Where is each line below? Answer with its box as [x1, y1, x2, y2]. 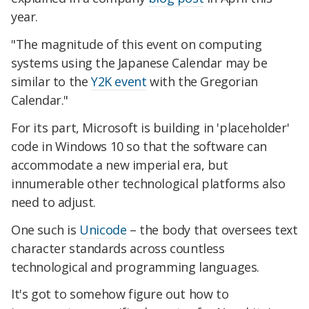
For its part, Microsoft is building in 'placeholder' [11, 119, 290, 136]
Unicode [79, 221, 127, 238]
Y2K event [91, 73, 147, 90]
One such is [11, 221, 80, 238]
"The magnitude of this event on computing [11, 36, 262, 53]
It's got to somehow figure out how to [11, 286, 229, 303]
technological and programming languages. [11, 258, 260, 275]
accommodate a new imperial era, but [11, 156, 229, 173]
